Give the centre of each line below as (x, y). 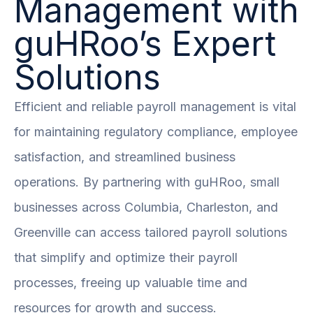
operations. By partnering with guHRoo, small (147, 182)
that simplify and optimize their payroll (126, 257)
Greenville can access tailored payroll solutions (151, 232)
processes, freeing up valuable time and (131, 282)
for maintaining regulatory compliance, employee (156, 131)
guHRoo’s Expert (145, 43)
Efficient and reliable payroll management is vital (155, 106)
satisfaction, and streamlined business (125, 156)
